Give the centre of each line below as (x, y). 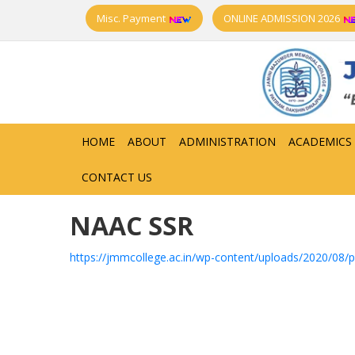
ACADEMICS (320, 141)
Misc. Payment (132, 18)
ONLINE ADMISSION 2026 (283, 18)
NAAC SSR (131, 225)
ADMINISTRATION (227, 141)
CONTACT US (116, 177)
